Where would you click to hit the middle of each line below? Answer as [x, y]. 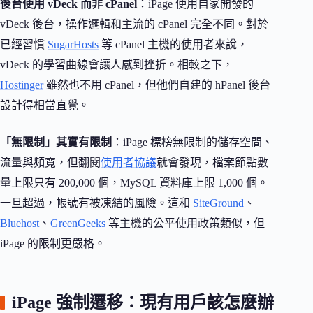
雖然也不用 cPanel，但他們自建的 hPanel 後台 [157, 85]
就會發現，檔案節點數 [212, 163]
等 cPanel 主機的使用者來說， [173, 45]
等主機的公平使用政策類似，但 [185, 224]
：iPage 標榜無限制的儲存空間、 [192, 143]
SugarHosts [73, 45]
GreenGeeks [78, 224]
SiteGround [218, 203]
